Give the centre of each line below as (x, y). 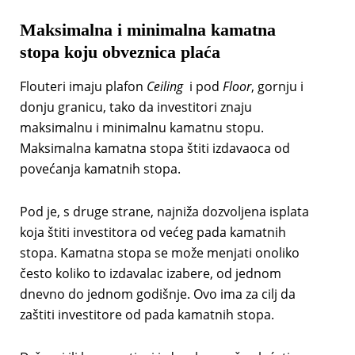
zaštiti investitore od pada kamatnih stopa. (147, 315)
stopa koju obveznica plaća (120, 52)
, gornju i (277, 87)
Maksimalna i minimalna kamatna (147, 29)
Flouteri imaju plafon (83, 87)
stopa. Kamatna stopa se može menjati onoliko (159, 253)
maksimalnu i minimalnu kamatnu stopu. (141, 128)
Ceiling (164, 87)
